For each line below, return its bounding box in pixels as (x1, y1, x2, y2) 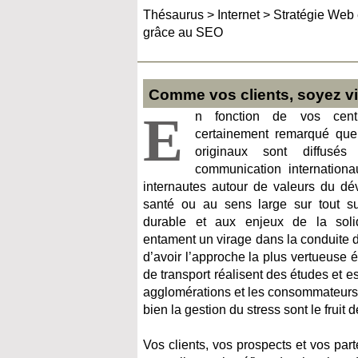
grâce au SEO (143, 26, 223, 39)
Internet (217, 8, 260, 22)
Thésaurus (143, 8, 204, 22)
